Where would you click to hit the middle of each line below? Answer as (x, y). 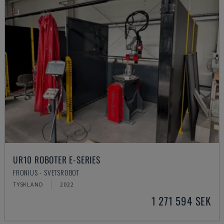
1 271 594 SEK (181, 201)
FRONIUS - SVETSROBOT (46, 172)
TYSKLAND (28, 184)
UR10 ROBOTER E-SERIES (57, 159)
